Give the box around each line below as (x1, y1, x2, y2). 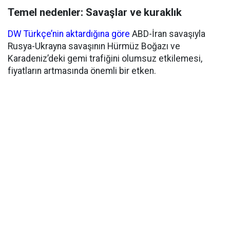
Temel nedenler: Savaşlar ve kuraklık (8, 6, 182, 18)
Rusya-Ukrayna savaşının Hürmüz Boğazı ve (8, 41, 180, 51)
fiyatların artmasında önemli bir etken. (8, 65, 156, 76)
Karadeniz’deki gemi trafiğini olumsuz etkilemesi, (8, 53, 202, 64)
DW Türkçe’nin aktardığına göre (8, 28, 130, 39)
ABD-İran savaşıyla (130, 28, 205, 39)
